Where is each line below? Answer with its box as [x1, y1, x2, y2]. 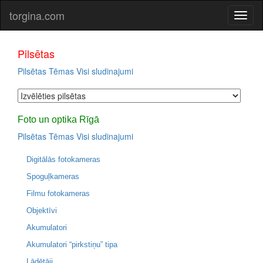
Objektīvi [26, 206, 57, 215]
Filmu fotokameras [26, 189, 90, 198]
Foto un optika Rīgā [18, 114, 99, 124]
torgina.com [9, 8, 65, 23]
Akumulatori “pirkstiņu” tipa [26, 240, 117, 249]
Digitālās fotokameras [26, 155, 100, 164]
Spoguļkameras [26, 172, 79, 181]
